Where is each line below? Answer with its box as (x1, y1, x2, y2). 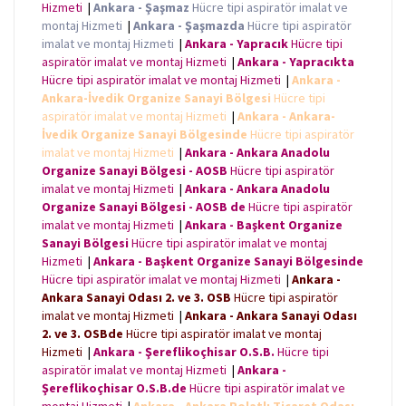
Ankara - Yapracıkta (237, 53, 354, 71)
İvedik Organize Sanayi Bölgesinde (42, 126, 247, 143)
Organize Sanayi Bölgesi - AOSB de (42, 198, 246, 216)
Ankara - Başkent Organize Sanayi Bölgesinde (93, 253, 363, 270)
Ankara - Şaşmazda (133, 17, 245, 34)
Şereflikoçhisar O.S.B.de (42, 380, 187, 397)
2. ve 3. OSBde (42, 325, 123, 343)
